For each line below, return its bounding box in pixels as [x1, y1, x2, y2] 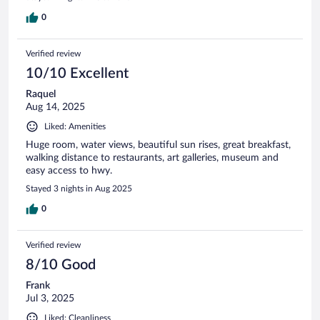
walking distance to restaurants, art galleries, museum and [26, 152, 279, 163]
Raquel [26, 89, 56, 99]
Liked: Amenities [44, 121, 106, 131]
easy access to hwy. [26, 165, 112, 176]
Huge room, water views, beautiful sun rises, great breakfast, [26, 139, 291, 150]
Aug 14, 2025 [26, 101, 85, 112]
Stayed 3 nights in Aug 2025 [26, 184, 132, 193]
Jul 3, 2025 [26, 293, 74, 304]
